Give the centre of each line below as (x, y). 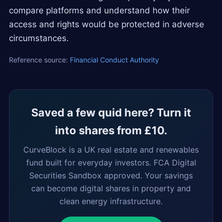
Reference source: (39, 59)
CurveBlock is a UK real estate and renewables (111, 149)
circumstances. (39, 38)
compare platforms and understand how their (99, 10)
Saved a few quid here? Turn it (111, 112)
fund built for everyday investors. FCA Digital (111, 162)
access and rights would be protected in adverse (107, 24)
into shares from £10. (111, 130)
